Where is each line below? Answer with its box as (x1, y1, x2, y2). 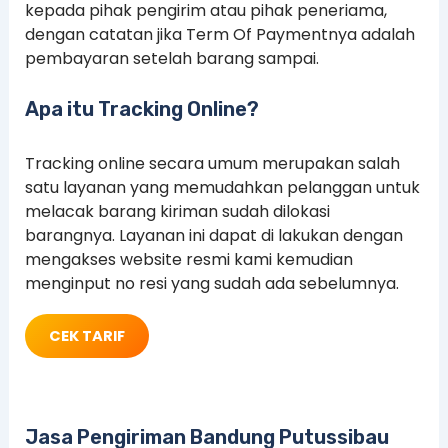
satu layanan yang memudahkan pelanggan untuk (24, 176, 420, 200)
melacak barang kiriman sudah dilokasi (24, 200, 330, 224)
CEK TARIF (48, 325, 125, 346)
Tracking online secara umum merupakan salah (24, 152, 400, 176)
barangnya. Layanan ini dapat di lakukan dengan (24, 224, 403, 248)
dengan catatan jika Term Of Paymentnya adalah (24, 22, 415, 46)
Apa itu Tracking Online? (24, 97, 259, 122)
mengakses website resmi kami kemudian (24, 248, 353, 272)
